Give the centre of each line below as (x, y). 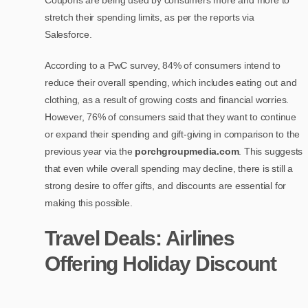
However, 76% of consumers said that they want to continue (171, 117)
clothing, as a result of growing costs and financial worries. (167, 100)
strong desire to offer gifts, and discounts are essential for (166, 186)
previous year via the (90, 152)
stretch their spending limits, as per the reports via (150, 18)
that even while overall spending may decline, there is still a (169, 169)
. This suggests (271, 152)
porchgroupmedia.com (187, 152)
